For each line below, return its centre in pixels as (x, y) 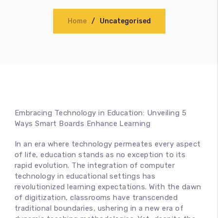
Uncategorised (125, 21)
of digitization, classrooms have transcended (96, 198)
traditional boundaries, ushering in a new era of (99, 208)
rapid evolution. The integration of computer (95, 165)
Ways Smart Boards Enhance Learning (83, 124)
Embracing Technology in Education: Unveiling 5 (101, 113)
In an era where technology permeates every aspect (108, 144)
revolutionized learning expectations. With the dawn (108, 187)
